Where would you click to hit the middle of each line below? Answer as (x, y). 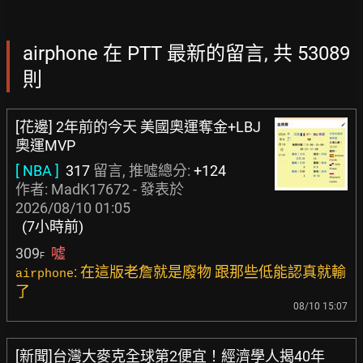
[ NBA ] (37, 171)
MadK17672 (90, 189)
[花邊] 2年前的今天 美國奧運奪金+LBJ (138, 127)
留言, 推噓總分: (142, 171)
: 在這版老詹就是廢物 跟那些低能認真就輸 (210, 272)
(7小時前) (53, 226)
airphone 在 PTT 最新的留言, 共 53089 (186, 53)
